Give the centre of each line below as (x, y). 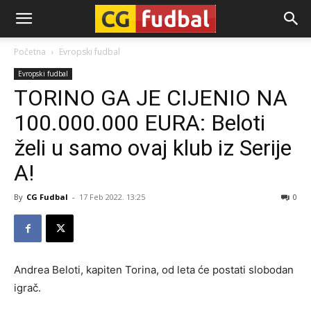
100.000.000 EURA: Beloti (140, 123)
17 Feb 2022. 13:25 (112, 197)
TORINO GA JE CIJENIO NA (151, 98)
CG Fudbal (47, 197)
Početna (30, 52)
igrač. (27, 288)
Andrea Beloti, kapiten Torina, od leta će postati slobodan (154, 270)
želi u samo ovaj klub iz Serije (153, 148)
